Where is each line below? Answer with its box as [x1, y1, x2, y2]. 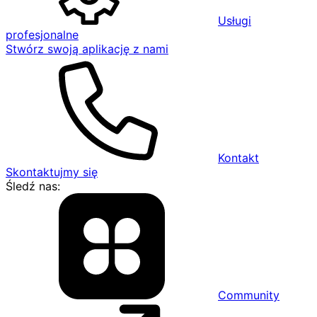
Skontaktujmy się [6, 165, 98, 179]
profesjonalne [6, 28, 79, 42]
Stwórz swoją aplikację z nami [6, 42, 168, 56]
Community [218, 288, 279, 302]
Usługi [218, 13, 251, 28]
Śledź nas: [6, 179, 60, 193]
